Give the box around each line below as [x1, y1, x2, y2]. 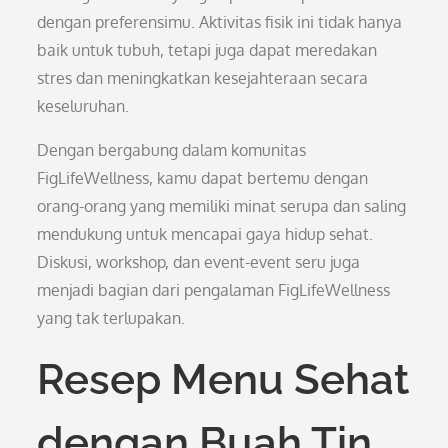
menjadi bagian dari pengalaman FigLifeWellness [37, 280, 391, 300]
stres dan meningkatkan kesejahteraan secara [37, 68, 369, 88]
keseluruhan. [37, 96, 130, 116]
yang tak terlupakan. [37, 308, 186, 328]
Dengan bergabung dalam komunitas [37, 140, 307, 160]
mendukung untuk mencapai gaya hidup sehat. [37, 224, 374, 244]
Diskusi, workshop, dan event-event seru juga [37, 252, 361, 272]
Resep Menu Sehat [37, 355, 410, 404]
